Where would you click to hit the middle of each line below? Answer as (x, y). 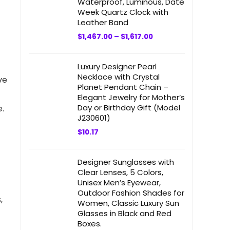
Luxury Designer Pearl (117, 66)
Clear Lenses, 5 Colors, (120, 172)
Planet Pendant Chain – (123, 87)
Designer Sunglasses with (126, 162)
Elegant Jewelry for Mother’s (131, 97)
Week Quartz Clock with (123, 12)
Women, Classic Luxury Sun (128, 203)
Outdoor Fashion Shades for (131, 193)
